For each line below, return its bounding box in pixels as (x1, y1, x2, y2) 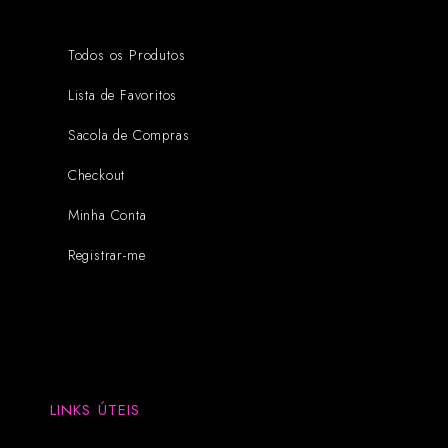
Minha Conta (67, 204, 147, 225)
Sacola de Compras (67, 124, 190, 145)
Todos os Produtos (67, 44, 186, 65)
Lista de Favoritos (67, 84, 178, 105)
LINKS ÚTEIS (50, 398, 141, 421)
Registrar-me (67, 244, 146, 265)
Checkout (67, 164, 126, 185)
